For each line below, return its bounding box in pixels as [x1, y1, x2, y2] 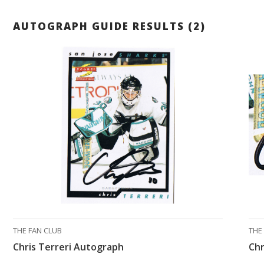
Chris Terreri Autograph [13, 240, 124, 254]
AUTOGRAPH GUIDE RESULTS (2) [13, 19, 206, 34]
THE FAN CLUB [13, 225, 62, 236]
